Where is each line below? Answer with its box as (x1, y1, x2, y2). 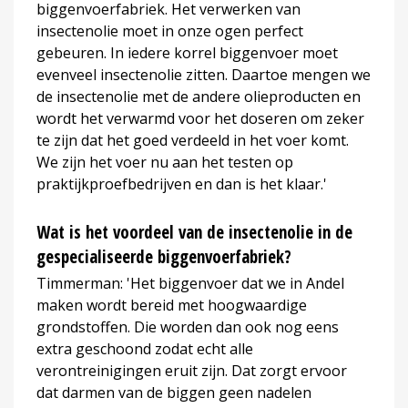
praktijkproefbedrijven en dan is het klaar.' (36, 173, 327, 194)
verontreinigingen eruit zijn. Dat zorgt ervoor (36, 360, 347, 381)
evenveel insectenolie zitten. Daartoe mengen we (36, 64, 371, 85)
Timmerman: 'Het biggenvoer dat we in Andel (36, 272, 344, 293)
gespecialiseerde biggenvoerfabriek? (36, 244, 291, 269)
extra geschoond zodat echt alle (36, 338, 253, 359)
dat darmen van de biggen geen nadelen (36, 382, 311, 403)
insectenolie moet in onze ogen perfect (36, 20, 303, 41)
